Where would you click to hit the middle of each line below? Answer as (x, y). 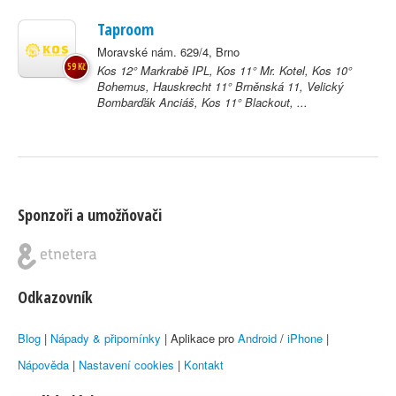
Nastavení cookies (126, 365)
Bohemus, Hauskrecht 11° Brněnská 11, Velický (221, 86)
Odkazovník (55, 297)
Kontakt (204, 365)
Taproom (126, 29)
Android (257, 338)
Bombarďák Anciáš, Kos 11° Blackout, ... (202, 102)
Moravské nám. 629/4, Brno (168, 52)
